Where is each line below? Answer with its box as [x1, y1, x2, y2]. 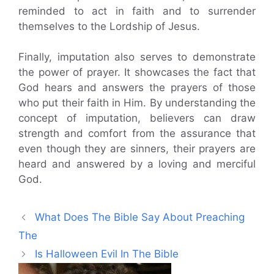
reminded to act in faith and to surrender [18, 4, 256, 17]
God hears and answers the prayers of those [18, 81, 256, 94]
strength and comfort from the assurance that [18, 127, 256, 140]
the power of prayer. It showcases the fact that [18, 66, 256, 79]
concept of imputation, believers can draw [18, 112, 256, 125]
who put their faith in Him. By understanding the [18, 97, 256, 109]
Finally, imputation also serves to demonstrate [18, 51, 256, 64]
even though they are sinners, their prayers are [18, 143, 256, 155]
